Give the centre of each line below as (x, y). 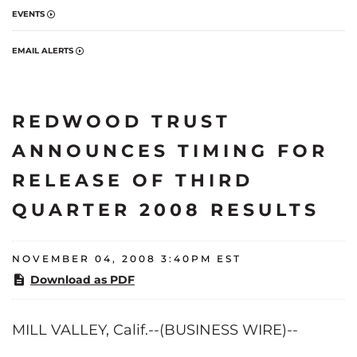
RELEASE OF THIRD (133, 180)
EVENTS (28, 14)
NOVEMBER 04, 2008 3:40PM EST (127, 258)
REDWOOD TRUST (122, 121)
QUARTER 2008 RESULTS (166, 210)
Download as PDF (82, 279)
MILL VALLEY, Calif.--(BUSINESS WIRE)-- (155, 330)
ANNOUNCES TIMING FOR (170, 151)
